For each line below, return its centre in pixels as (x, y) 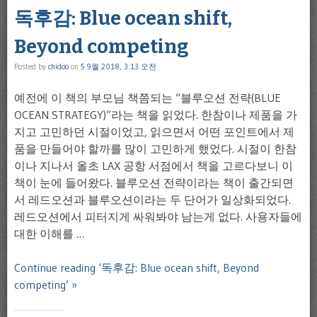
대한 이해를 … (49, 233)
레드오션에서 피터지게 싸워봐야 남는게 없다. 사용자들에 (158, 216)
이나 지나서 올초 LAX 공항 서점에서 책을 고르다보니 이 (154, 165)
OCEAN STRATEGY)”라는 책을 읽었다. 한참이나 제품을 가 (156, 114)
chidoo (58, 66)
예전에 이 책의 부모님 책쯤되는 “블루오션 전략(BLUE (148, 97)
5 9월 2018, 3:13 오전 (119, 66)
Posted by (31, 66)
